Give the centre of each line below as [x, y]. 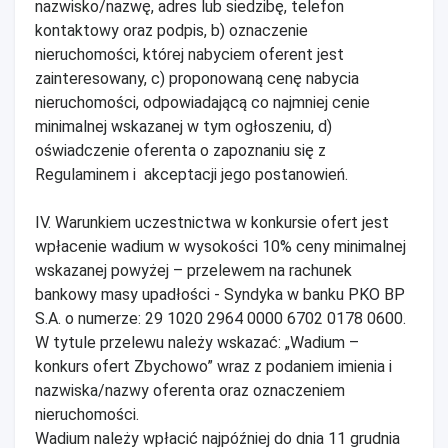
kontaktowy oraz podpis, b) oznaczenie [171, 30]
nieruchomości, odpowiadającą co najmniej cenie [202, 102]
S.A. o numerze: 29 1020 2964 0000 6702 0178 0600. [220, 318]
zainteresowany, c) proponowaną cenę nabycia [197, 78]
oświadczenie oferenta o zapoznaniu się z [180, 150]
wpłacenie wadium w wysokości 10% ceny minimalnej [220, 246]
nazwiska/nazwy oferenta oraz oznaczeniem [190, 390]
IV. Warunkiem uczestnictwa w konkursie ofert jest [212, 222]
